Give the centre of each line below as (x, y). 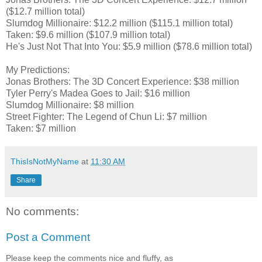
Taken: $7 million (41, 129)
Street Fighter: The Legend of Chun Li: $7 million (106, 117)
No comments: (42, 212)
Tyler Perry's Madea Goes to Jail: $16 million (98, 94)
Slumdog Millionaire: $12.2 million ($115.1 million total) (119, 23)
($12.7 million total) (45, 12)
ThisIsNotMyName (45, 162)
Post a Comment (48, 237)
